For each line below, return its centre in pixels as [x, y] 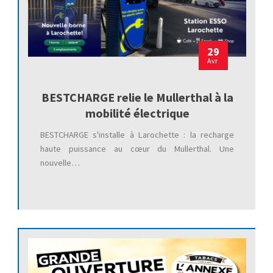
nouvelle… [60, 163]
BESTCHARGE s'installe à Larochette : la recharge [137, 135]
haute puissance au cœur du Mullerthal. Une [137, 149]
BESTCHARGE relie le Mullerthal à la [137, 97]
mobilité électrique [137, 113]
